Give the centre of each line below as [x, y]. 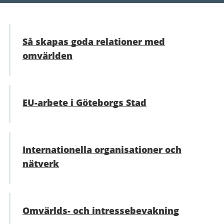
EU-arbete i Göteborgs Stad [84, 102]
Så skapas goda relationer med [94, 41]
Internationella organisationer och [102, 149]
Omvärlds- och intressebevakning [101, 210]
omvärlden [47, 55]
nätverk [41, 163]
